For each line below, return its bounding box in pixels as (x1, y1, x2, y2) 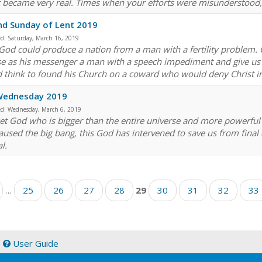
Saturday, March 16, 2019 (8, 34, 79, 43)
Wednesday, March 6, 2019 (8, 105, 81, 114)
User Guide (11, 237, 58, 250)
